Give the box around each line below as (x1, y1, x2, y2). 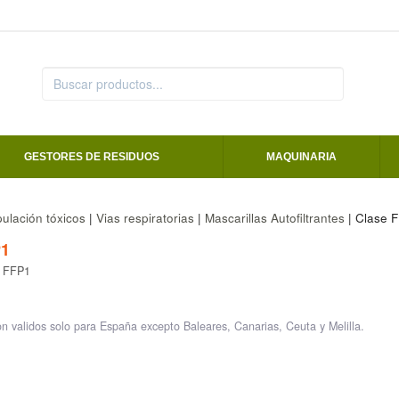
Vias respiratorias (95, 209, 194, 227)
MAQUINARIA (266, 151, 337, 164)
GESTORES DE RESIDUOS (23, 151, 159, 164)
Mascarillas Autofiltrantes (204, 209, 345, 227)
